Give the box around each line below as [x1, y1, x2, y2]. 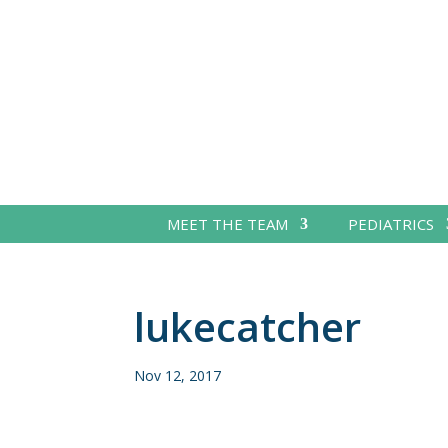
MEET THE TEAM [166, 213, 288, 234]
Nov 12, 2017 [134, 365, 222, 385]
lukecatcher [134, 298, 362, 354]
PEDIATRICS [347, 213, 434, 234]
